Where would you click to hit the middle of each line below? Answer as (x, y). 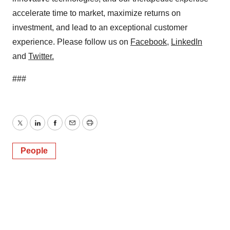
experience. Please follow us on (71, 42)
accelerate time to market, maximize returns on (97, 13)
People (34, 151)
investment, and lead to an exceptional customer (100, 27)
